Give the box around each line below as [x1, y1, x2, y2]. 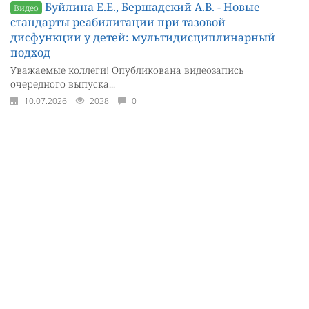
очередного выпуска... [10, 77, 115, 91]
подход [10, 45, 50, 61]
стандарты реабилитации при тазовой [10, 14, 226, 30]
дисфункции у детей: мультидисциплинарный [10, 30, 275, 46]
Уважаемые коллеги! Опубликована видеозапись [10, 63, 243, 77]
